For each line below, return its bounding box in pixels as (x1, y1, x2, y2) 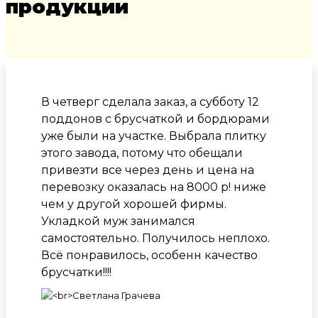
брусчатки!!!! (41, 265, 111, 280)
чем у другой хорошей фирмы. (41, 197, 226, 212)
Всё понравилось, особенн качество (41, 248, 258, 263)
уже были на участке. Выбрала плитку (41, 129, 266, 143)
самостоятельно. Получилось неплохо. (41, 231, 270, 246)
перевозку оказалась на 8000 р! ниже (41, 180, 266, 194)
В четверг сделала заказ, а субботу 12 (41, 95, 259, 109)
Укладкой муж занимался (41, 214, 195, 229)
